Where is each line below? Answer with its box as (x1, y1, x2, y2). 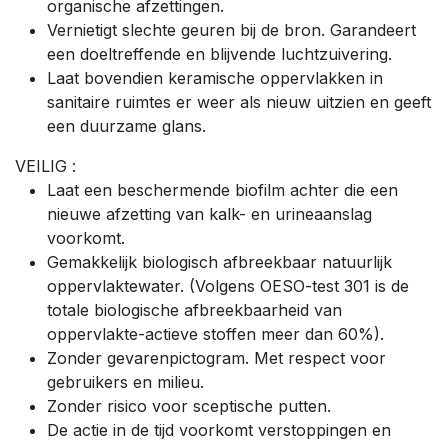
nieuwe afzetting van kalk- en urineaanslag (47, 203, 372, 224)
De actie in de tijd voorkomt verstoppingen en (47, 419, 391, 440)
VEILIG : (15, 155, 76, 176)
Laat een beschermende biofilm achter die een (47, 179, 398, 200)
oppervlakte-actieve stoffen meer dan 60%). (47, 323, 384, 344)
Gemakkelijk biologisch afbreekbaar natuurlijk (47, 251, 392, 272)
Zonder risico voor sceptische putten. (47, 395, 331, 416)
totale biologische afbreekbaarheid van (47, 299, 342, 320)
